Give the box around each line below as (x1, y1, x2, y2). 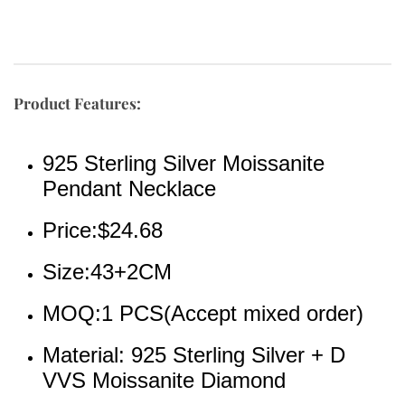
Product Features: (14, 92, 141, 113)
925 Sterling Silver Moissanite (42, 150, 325, 175)
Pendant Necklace (42, 175, 216, 201)
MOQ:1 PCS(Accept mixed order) (42, 300, 363, 325)
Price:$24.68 (42, 217, 163, 242)
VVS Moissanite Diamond (42, 367, 286, 392)
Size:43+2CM (42, 259, 172, 284)
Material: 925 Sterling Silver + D (42, 342, 345, 367)
